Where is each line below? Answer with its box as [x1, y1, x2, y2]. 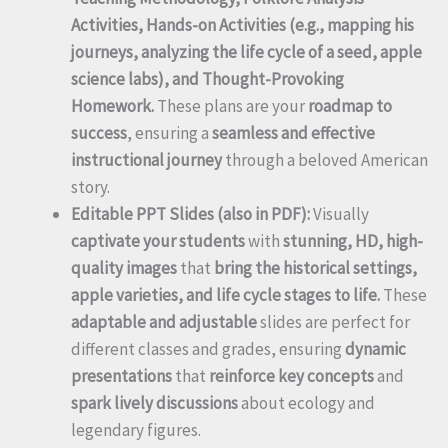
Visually [310, 203, 369, 226]
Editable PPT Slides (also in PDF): [71, 203, 310, 226]
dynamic [345, 338, 406, 361]
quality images [71, 257, 177, 280]
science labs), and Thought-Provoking [71, 68, 344, 91]
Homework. [71, 95, 154, 118]
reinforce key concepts [209, 365, 374, 388]
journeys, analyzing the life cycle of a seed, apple [71, 41, 422, 64]
